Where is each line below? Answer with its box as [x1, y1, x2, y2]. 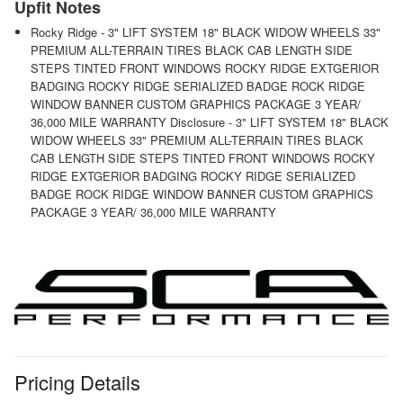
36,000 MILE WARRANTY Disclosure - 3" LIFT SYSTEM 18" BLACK [30, 112, 389, 130]
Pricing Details [14, 368, 140, 397]
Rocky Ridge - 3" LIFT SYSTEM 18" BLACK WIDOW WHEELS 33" [30, 22, 381, 40]
